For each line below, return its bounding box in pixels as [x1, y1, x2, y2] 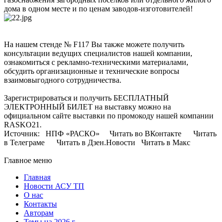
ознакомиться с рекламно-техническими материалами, [4, 58, 188, 67]
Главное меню [4, 156, 52, 165]
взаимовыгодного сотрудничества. [4, 76, 121, 85]
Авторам [24, 209, 54, 218]
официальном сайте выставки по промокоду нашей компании [4, 111, 214, 120]
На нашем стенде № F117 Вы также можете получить [4, 40, 184, 49]
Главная [24, 173, 51, 182]
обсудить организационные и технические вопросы [4, 67, 179, 76]
